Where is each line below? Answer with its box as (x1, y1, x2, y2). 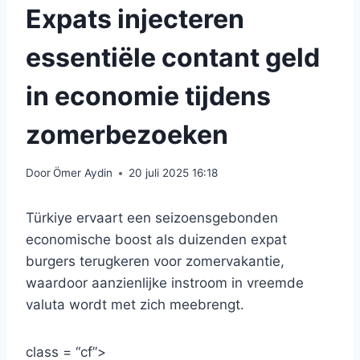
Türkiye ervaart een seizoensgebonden (26, 210, 278, 227)
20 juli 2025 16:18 (129, 166, 219, 180)
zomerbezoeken (26, 118, 228, 150)
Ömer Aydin (53, 166, 113, 180)
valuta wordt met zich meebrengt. (26, 297, 244, 313)
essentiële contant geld (26, 41, 320, 73)
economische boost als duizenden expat (26, 231, 287, 248)
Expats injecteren (26, 2, 244, 35)
